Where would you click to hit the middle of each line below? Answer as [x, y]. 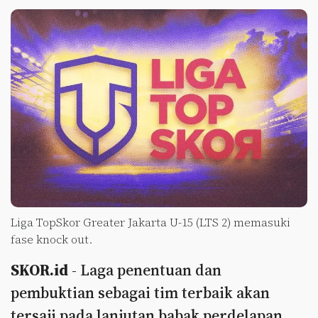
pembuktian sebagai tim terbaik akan [140, 292]
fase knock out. [51, 239]
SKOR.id [39, 270]
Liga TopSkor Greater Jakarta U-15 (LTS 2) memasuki [150, 222]
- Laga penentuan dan [145, 270]
